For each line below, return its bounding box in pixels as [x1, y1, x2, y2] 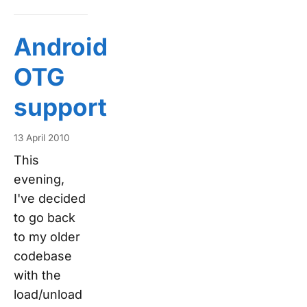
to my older [14, 230, 80, 245]
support [14, 92, 107, 121]
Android [14, 32, 108, 61]
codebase [14, 249, 72, 264]
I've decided [14, 191, 86, 206]
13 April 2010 [14, 132, 70, 144]
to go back [14, 210, 75, 225]
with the [14, 268, 61, 283]
